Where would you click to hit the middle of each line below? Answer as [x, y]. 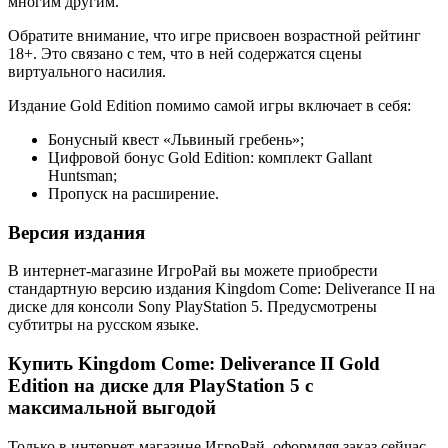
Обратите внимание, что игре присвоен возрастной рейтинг [214, 35]
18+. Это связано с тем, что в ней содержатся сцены [185, 53]
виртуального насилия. [89, 71]
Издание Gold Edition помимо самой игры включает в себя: [209, 105]
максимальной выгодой [112, 408]
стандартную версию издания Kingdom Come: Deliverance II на [221, 289]
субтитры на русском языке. [103, 325]
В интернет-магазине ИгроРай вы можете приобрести [193, 271]
